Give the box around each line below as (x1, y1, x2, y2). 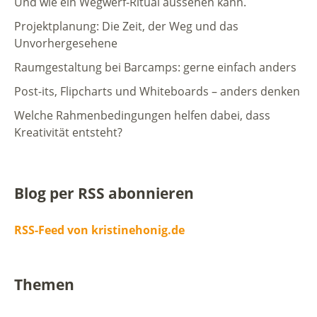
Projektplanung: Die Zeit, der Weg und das (14, 18, 238, 34)
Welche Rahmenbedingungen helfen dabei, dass (14, 107, 270, 123)
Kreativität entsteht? (14, 124, 122, 140)
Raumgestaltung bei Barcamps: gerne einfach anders (14, 59, 296, 75)
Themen (14, 274, 74, 294)
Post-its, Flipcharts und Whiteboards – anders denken (14, 83, 300, 99)
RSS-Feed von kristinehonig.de (14, 221, 185, 238)
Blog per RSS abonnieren (14, 183, 194, 203)
